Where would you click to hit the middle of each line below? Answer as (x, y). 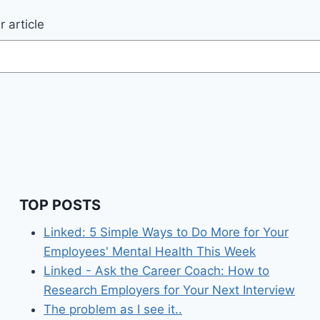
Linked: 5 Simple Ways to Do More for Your (166, 232)
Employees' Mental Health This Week (150, 251)
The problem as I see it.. (113, 309)
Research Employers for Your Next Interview (169, 290)
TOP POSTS (60, 205)
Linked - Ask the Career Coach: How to (156, 270)
